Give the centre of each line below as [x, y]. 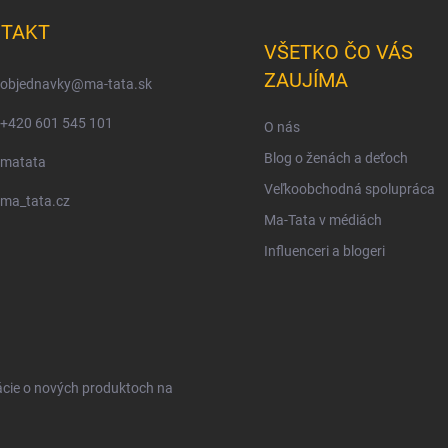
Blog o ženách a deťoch [336, 158]
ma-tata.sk [117, 84]
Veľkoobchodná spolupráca [349, 189]
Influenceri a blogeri [324, 251]
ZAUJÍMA [306, 80]
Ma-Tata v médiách [323, 220]
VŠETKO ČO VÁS [338, 52]
